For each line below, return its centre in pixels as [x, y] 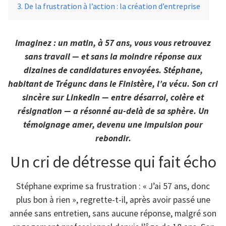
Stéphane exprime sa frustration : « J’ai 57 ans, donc [113, 186]
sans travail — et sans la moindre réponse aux [113, 56]
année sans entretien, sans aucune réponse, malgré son [113, 214]
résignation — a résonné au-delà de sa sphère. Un [113, 111]
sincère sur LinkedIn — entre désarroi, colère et [113, 97]
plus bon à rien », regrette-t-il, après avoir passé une [113, 200]
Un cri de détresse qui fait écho [113, 162]
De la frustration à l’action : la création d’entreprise [112, 6]
